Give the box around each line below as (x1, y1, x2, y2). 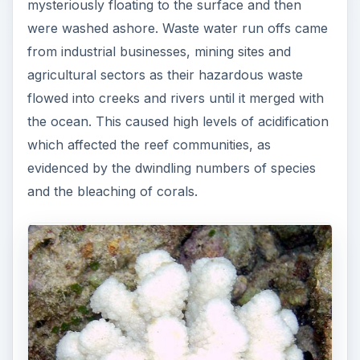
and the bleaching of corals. (27, 182, 198, 199)
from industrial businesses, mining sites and (27, 43, 291, 59)
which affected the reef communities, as (27, 136, 271, 153)
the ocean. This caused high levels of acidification (27, 112, 329, 129)
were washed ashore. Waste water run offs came (27, 19, 328, 36)
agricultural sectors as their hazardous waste (27, 66, 303, 83)
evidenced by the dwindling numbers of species (27, 159, 316, 176)
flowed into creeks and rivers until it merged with (27, 89, 324, 106)
